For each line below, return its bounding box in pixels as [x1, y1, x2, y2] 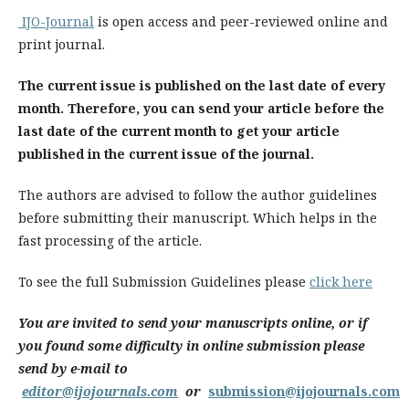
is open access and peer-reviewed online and [94, 13, 388, 30]
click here [309, 273, 372, 290]
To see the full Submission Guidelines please [18, 273, 309, 290]
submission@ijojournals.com [208, 383, 400, 400]
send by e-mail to [18, 360, 128, 377]
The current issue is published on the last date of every [18, 77, 385, 94]
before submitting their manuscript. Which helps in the [18, 209, 377, 226]
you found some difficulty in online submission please [18, 337, 364, 354]
